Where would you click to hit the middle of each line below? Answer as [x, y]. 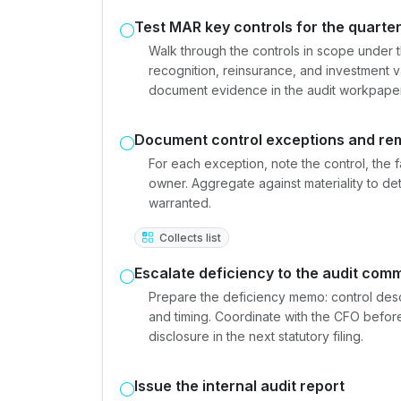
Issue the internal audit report [239, 385]
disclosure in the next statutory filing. [256, 336]
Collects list [188, 237]
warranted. [180, 202]
